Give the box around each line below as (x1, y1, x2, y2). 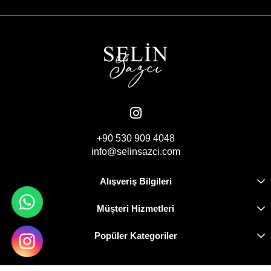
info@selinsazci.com (91, 146, 180, 157)
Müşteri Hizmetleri (97, 203, 174, 214)
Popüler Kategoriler (94, 230, 177, 241)
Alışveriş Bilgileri (99, 176, 172, 187)
